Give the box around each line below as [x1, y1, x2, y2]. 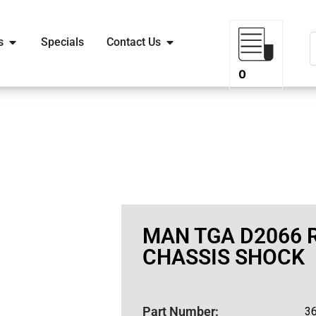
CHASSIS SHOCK [142, 245, 305, 269]
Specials [40, 35, 84, 49]
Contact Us [106, 35, 161, 49]
